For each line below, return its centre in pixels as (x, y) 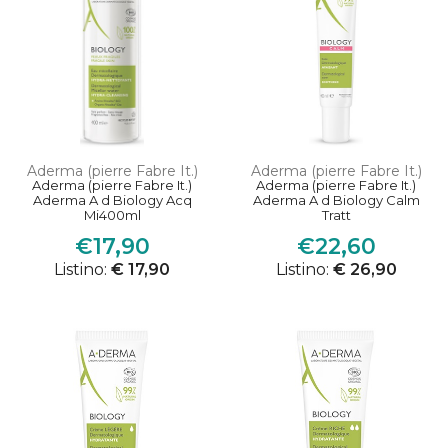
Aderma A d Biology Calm (336, 200)
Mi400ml (112, 215)
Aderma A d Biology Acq (112, 200)
